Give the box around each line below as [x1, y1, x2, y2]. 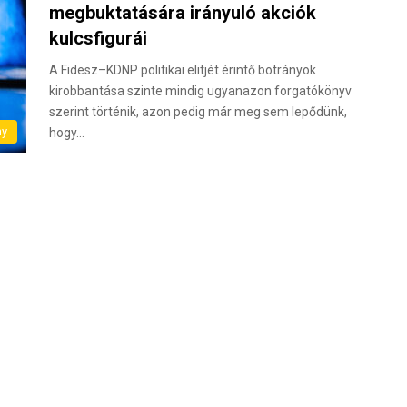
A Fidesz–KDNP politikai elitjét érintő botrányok [49, 63, 316, 77]
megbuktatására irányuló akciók [49, 2, 316, 24]
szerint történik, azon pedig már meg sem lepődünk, [49, 104, 347, 119]
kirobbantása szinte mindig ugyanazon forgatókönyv [49, 84, 352, 98]
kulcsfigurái [49, 27, 147, 49]
